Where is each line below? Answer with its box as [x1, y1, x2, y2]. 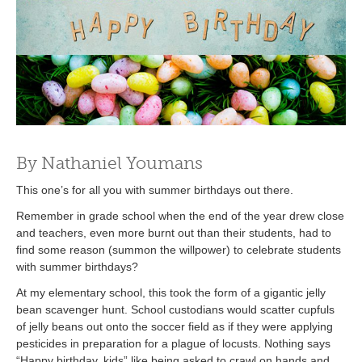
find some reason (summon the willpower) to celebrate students [16, 242, 341, 256]
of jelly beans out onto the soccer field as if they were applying [16, 320, 333, 334]
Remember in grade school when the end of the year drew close [16, 208, 344, 222]
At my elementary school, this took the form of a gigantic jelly [16, 286, 326, 300]
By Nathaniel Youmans [16, 152, 203, 173]
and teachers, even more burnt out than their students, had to [16, 225, 331, 239]
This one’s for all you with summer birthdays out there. [16, 183, 293, 196]
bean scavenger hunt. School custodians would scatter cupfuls [16, 303, 335, 317]
